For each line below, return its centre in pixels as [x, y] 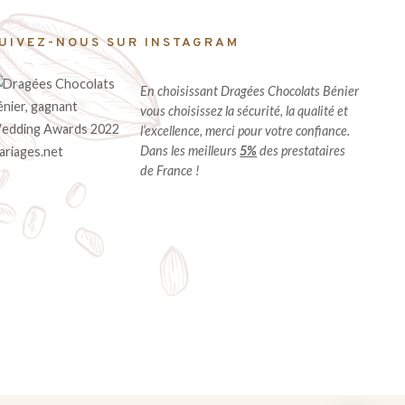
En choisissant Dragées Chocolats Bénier [250, 91]
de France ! [170, 171]
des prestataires [301, 151]
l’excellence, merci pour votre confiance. [245, 131]
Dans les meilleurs [190, 151]
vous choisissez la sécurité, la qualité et [245, 111]
